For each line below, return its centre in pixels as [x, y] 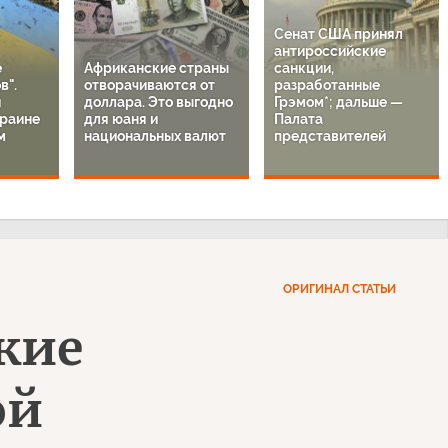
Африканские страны [156, 68]
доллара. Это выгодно [158, 102]
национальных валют [155, 136]
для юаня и [121, 119]
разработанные [327, 85]
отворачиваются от [149, 85]
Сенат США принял [338, 34]
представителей [330, 136]
